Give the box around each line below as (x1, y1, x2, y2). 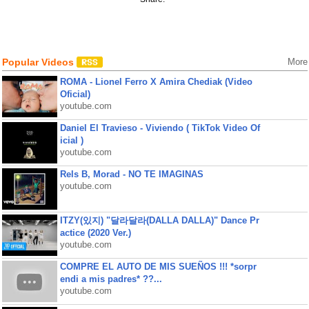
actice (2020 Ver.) (59, 228, 131, 238)
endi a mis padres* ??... (59, 274, 162, 284)
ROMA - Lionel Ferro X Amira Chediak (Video (59, 77, 252, 87)
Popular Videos (1, 57, 77, 68)
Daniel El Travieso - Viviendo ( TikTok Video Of (59, 123, 260, 133)
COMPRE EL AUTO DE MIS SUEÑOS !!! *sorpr (59, 261, 257, 272)
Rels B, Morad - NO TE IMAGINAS (59, 169, 203, 179)
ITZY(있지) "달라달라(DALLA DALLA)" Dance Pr (59, 215, 259, 226)
